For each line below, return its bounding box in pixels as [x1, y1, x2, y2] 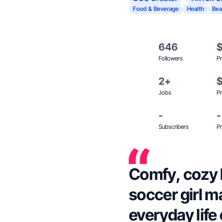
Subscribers [159, 123, 189, 130]
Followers [159, 55, 183, 62]
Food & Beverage [133, 5, 179, 12]
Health [187, 5, 204, 12]
